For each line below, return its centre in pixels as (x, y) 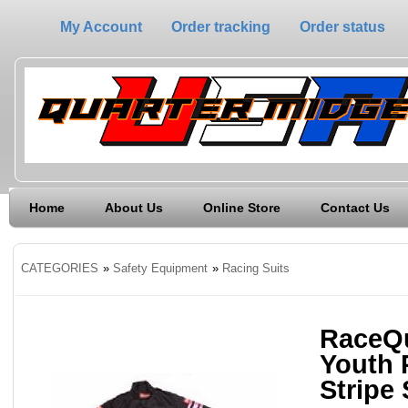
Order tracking (221, 27)
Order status (342, 27)
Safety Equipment (160, 268)
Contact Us (355, 208)
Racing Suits (256, 268)
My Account (101, 27)
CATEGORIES (60, 268)
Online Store (242, 208)
